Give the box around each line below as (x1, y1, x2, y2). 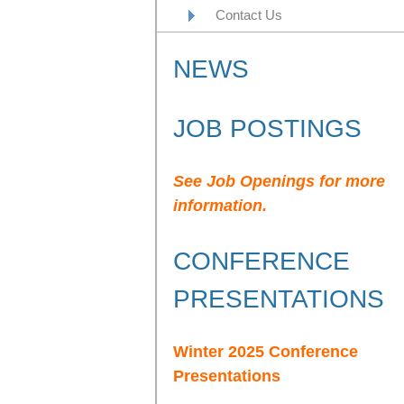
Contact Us (216, 7, 282, 23)
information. (173, 197, 267, 215)
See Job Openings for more (173, 172, 385, 190)
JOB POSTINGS (173, 115, 362, 142)
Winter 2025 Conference (173, 343, 358, 361)
